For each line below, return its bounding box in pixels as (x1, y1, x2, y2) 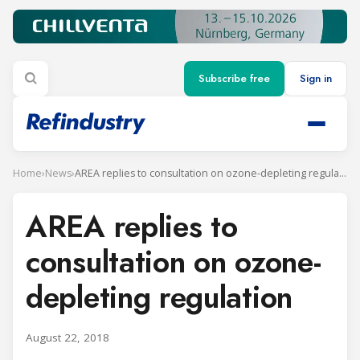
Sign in (300, 71, 332, 87)
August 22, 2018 (26, 329, 109, 345)
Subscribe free (198, 71, 270, 87)
